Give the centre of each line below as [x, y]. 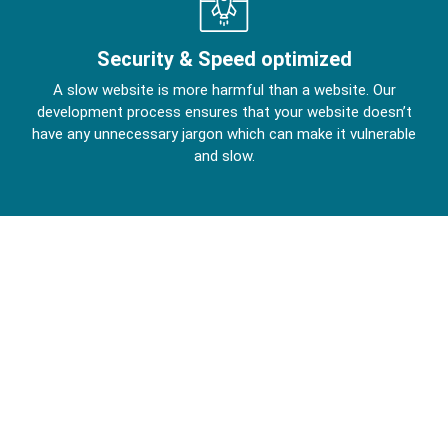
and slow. [224, 155]
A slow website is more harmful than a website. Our [224, 89]
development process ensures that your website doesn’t [224, 111]
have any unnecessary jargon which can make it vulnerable [224, 133]
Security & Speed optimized [224, 58]
